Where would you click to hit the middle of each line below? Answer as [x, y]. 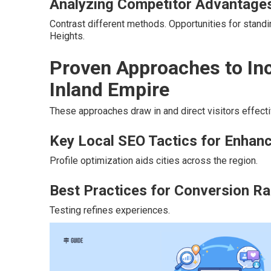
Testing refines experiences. [110, 210]
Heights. [67, 36]
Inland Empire [109, 90]
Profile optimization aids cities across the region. [154, 161]
